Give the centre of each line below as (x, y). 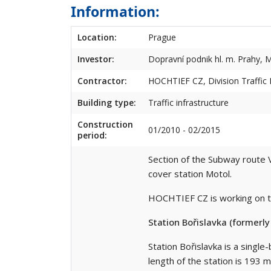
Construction (105, 124)
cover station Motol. (190, 173)
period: (92, 135)
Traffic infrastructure (188, 102)
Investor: (96, 59)
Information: (115, 11)
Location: (97, 37)
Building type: (107, 102)
